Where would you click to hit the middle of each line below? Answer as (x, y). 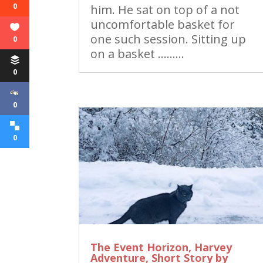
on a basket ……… (138, 53)
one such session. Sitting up (168, 39)
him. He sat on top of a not (165, 9)
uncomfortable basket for (163, 24)
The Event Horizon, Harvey (161, 247)
